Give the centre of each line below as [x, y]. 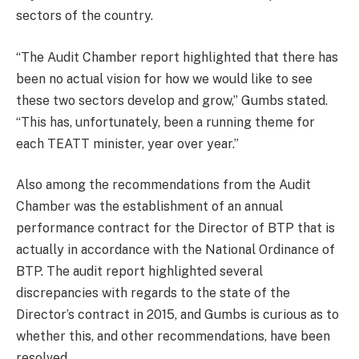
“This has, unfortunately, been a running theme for [165, 122]
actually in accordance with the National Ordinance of [175, 250]
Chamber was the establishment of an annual [149, 207]
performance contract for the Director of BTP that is [175, 228]
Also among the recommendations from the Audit [163, 185]
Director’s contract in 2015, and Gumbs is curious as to [177, 315]
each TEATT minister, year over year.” [127, 143]
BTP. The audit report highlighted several [139, 272]
